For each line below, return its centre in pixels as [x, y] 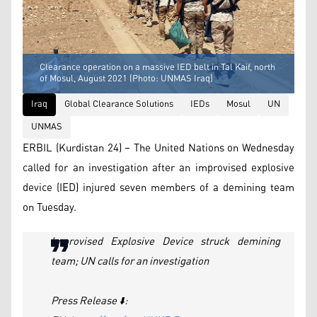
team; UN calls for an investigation [130, 261]
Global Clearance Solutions [119, 104]
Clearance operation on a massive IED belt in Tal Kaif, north [157, 67]
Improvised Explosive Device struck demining [166, 241]
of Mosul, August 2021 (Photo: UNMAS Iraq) [126, 79]
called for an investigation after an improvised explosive [158, 168]
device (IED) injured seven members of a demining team [158, 188]
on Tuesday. [50, 207]
